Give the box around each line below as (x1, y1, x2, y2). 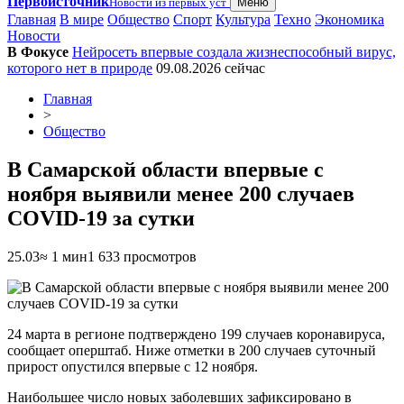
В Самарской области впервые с (7, 157, 324, 181)
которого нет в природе (7, 60, 152, 76)
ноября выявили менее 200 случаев (7, 181, 354, 206)
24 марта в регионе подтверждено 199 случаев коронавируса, (7, 326, 385, 342)
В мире (60, 12, 104, 27)
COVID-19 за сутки (7, 206, 195, 230)
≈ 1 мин (40, 248, 87, 264)
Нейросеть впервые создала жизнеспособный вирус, (72, 44, 396, 60)
